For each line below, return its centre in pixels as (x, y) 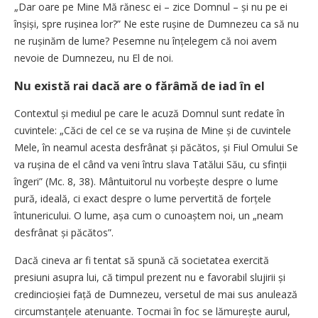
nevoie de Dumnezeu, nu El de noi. (94, 57)
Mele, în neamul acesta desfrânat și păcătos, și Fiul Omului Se (156, 147)
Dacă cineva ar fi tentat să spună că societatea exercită (142, 260)
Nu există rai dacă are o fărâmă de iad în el (139, 86)
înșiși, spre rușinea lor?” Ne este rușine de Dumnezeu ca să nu (157, 23)
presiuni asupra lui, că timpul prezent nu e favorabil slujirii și (150, 277)
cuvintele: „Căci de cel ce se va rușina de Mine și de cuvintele (153, 130)
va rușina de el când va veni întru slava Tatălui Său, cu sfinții (150, 164)
